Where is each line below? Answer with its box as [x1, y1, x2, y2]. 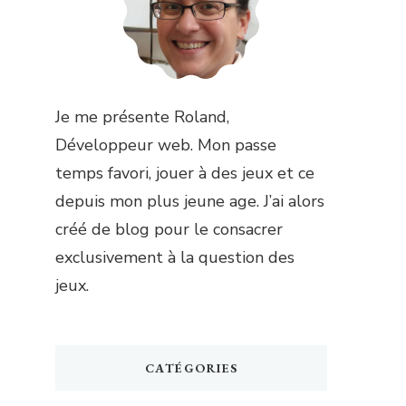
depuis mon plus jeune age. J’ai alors [55, 190, 324, 212]
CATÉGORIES [144, 360, 238, 376]
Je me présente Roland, [55, 106, 229, 128]
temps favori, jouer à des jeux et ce [55, 162, 314, 184]
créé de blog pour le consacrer [55, 218, 283, 240]
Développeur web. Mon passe [55, 134, 276, 156]
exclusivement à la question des [55, 246, 295, 268]
